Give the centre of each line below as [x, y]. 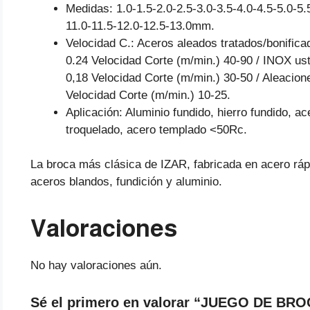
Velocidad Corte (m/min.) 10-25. [148, 95]
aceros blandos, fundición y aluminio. [126, 182]
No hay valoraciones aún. [96, 266]
